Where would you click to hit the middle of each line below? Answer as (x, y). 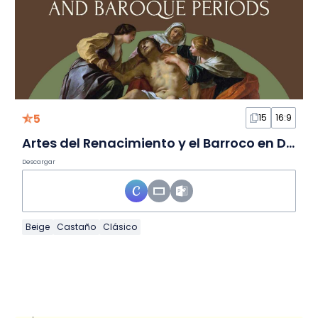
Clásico (120, 227)
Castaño (76, 227)
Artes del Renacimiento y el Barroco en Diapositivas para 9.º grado (290, 143)
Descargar (38, 162)
